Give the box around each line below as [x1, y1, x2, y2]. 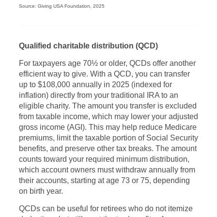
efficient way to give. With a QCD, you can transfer [19, 70, 190, 78]
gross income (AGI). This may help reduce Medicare [19, 123, 197, 131]
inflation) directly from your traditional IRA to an [19, 91, 178, 99]
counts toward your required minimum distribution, [19, 155, 189, 163]
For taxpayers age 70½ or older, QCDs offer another [19, 59, 196, 67]
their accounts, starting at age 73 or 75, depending [19, 176, 190, 185]
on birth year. [19, 187, 63, 195]
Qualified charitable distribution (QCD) [19, 42, 158, 50]
